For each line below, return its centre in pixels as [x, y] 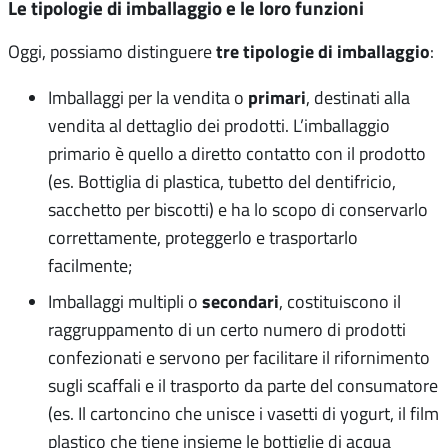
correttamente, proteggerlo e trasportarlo [203, 236]
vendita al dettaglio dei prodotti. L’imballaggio [219, 124]
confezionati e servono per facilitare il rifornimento [239, 356]
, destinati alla [358, 96]
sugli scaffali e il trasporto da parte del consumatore [243, 384]
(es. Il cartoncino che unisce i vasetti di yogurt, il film [243, 412]
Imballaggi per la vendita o [148, 96]
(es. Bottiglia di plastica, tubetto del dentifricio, [222, 180]
